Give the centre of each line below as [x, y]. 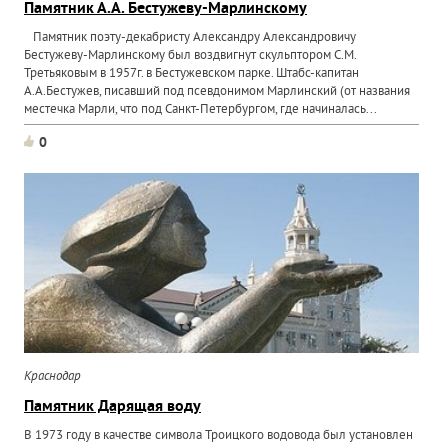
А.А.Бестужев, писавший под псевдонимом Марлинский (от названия [217, 92]
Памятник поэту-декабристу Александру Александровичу [190, 38]
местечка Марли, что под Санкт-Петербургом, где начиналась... [201, 110]
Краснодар [53, 377]
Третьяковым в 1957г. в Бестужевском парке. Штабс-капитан [192, 74]
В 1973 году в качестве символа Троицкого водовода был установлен [219, 436]
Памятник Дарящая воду [113, 407]
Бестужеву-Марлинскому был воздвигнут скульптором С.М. [190, 56]
